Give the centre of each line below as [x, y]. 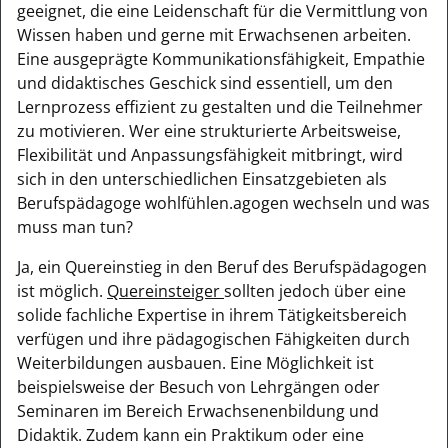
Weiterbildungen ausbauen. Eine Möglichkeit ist [195, 362]
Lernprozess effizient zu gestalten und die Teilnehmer [220, 106]
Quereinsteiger [165, 290]
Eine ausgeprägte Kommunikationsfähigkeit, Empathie [221, 58]
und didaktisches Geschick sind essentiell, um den [205, 82]
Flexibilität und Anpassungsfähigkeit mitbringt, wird [210, 154]
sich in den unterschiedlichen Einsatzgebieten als [202, 178]
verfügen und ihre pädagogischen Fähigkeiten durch [213, 338]
